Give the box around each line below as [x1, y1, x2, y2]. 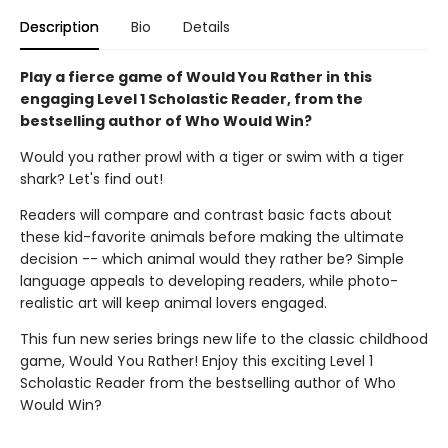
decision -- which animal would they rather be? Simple [20, 249, 404, 269]
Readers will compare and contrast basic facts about [20, 205, 392, 225]
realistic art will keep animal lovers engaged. [20, 293, 327, 313]
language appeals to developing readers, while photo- [20, 271, 398, 291]
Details [183, 17, 230, 37]
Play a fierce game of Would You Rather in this [20, 67, 372, 87]
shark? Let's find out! [20, 169, 163, 189]
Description [20, 17, 99, 37]
